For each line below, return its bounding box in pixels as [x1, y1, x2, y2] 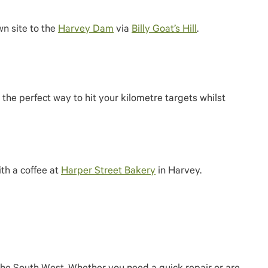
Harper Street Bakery [61, 166, 156, 178]
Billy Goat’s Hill [132, 25, 197, 36]
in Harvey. [156, 166, 202, 178]
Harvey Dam [58, 25, 114, 36]
